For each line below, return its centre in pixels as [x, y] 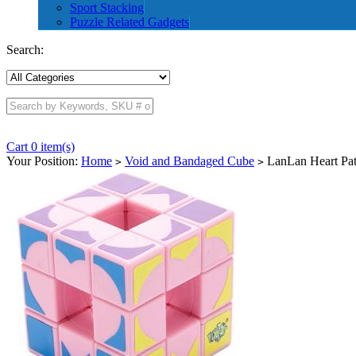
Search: [25, 50]
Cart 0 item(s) [41, 147]
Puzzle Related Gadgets [130, 22]
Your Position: [44, 161]
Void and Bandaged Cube [190, 161]
